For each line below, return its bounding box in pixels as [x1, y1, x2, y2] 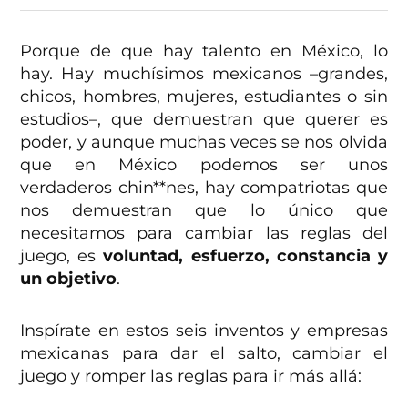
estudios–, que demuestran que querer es [20, 108, 388, 129]
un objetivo [20, 268, 117, 289]
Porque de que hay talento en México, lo [20, 40, 388, 61]
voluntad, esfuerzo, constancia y [103, 245, 388, 266]
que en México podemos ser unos [20, 154, 388, 175]
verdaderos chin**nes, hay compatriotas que [20, 177, 388, 198]
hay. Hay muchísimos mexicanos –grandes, [20, 63, 388, 84]
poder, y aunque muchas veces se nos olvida [20, 131, 388, 152]
